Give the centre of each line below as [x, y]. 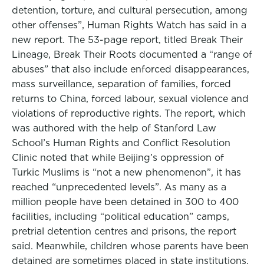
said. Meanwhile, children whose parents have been [130, 246]
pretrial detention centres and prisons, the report [124, 231]
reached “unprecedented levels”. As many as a [119, 187]
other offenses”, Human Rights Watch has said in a [129, 25]
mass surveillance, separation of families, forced [121, 84]
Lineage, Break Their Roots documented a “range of [132, 55]
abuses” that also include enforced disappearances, [131, 69]
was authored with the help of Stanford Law [114, 128]
